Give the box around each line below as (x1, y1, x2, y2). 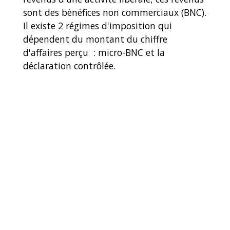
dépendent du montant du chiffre (23, 33, 167, 46)
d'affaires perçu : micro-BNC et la (23, 46, 165, 59)
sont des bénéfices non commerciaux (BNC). (23, 6, 206, 19)
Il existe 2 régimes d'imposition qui (23, 20, 172, 32)
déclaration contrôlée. (23, 60, 116, 72)
